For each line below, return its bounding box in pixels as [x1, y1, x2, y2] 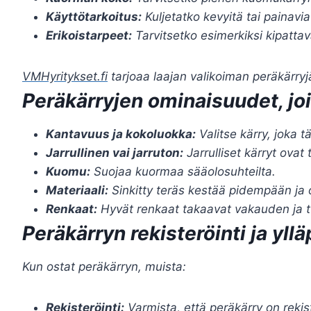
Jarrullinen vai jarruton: [46, 146, 183, 160]
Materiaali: [46, 183, 108, 197]
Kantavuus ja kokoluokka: [46, 127, 196, 141]
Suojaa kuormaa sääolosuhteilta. [90, 165, 276, 178]
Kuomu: [46, 165, 90, 178]
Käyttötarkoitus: [46, 10, 142, 24]
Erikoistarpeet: [46, 28, 132, 42]
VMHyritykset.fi [22, 69, 108, 83]
